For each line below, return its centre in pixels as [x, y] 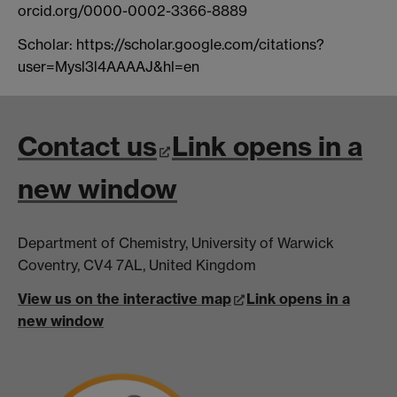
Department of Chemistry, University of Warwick [176, 242]
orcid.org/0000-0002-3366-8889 [132, 11]
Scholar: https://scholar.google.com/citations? [171, 45]
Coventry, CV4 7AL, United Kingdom [137, 265]
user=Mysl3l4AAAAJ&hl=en [109, 67]
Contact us [87, 146]
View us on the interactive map [125, 298]
